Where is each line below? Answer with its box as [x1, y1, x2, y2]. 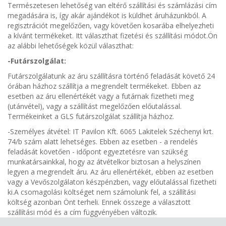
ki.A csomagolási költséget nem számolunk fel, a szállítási [8, 187, 196, 197]
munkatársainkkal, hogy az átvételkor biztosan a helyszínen [8, 157, 201, 166]
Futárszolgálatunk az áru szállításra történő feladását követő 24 [8, 71, 215, 81]
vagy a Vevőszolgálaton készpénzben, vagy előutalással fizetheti [8, 177, 216, 187]
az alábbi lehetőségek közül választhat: [8, 41, 134, 50]
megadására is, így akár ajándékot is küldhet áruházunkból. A [8, 11, 206, 20]
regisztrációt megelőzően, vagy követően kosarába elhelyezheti [8, 21, 214, 30]
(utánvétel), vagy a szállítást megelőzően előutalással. [8, 101, 182, 111]
